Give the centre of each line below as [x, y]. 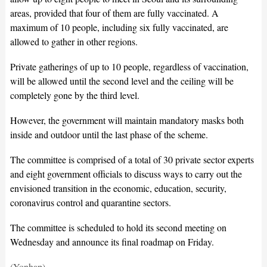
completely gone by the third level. [74, 95]
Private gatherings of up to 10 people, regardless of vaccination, [129, 67]
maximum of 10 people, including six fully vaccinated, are [119, 27]
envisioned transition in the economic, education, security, [118, 188]
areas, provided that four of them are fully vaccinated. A [114, 13]
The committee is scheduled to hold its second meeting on [118, 228]
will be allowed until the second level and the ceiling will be [122, 81]
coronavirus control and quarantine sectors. [90, 203]
